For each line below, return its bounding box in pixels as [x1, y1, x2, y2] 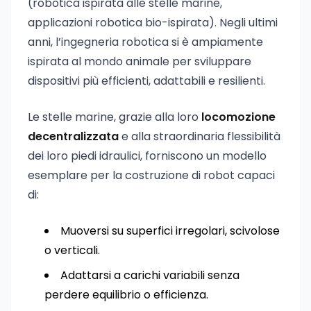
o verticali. [44, 242, 100, 258]
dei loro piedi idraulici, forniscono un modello [28, 148, 267, 164]
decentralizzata [28, 128, 119, 144]
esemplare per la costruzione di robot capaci [28, 167, 275, 183]
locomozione [201, 109, 276, 125]
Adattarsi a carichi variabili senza [60, 267, 239, 283]
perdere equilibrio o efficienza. [44, 287, 208, 303]
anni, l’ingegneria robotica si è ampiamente [28, 34, 263, 50]
